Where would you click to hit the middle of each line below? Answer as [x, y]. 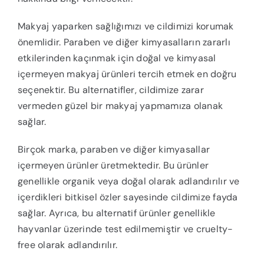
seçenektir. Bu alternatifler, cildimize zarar [110, 90]
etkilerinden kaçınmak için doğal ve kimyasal [117, 58]
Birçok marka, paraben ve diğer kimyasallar [114, 150]
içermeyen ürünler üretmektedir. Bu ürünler [113, 166]
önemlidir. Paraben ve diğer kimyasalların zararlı [124, 42]
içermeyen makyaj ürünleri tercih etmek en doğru [127, 74]
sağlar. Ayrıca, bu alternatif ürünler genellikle [116, 213]
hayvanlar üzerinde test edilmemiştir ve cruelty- [125, 229]
